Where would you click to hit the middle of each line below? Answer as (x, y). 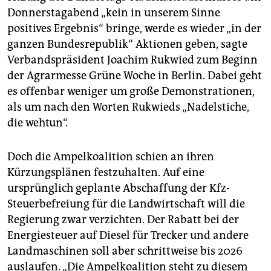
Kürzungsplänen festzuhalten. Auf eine (106, 173)
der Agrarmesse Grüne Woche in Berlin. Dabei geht (135, 76)
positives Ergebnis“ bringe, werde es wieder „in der (134, 29)
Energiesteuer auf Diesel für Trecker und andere (128, 236)
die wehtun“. (38, 123)
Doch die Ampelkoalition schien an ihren (111, 157)
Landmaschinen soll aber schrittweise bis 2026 (125, 251)
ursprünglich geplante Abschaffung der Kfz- (119, 188)
